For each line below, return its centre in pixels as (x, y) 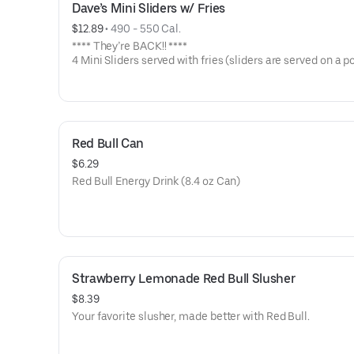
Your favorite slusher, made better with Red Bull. (191, 316)
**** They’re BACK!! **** (130, 46)
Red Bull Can (108, 143)
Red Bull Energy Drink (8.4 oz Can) (156, 181)
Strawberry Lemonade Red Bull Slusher (184, 279)
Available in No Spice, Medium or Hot (164, 88)
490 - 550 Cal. (146, 28)
